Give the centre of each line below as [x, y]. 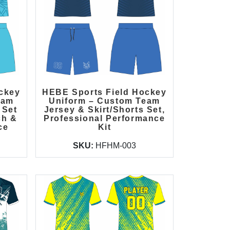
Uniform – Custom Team [104, 101]
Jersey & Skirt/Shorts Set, [104, 110]
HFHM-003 [116, 146]
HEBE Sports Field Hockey [104, 92]
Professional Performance [104, 118]
